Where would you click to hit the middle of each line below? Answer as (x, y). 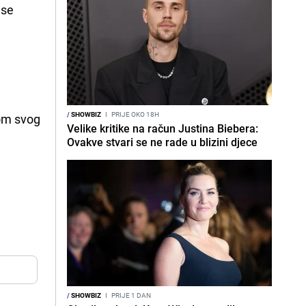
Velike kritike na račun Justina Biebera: (163, 128)
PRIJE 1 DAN (130, 295)
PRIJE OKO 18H (135, 114)
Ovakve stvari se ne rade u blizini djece (162, 142)
